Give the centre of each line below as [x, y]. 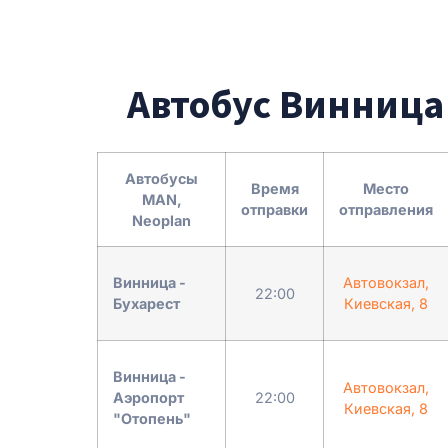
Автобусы [161, 178]
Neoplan [161, 220]
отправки [274, 209]
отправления [386, 209]
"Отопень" [152, 418]
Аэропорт [148, 397]
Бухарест [146, 303]
